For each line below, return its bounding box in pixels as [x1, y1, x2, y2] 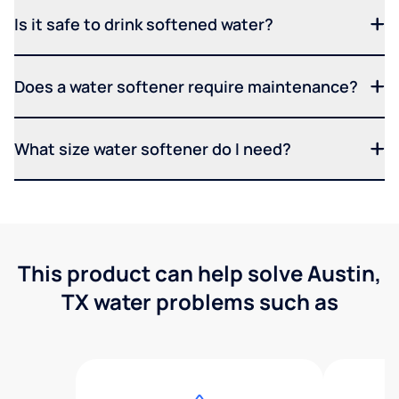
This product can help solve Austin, [18, 258, 381, 288]
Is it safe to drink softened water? [14, 13, 273, 35]
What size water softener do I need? [14, 138, 291, 159]
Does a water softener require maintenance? [14, 76, 358, 97]
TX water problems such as [61, 287, 338, 316]
